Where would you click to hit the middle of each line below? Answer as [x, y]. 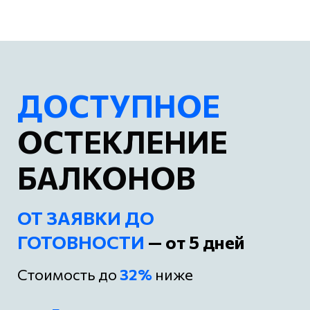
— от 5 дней [195, 241]
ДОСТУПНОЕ [121, 105]
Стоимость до [69, 274]
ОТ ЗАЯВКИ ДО [86, 217]
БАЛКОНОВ [106, 177]
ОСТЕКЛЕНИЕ [125, 141]
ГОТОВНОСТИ [81, 241]
